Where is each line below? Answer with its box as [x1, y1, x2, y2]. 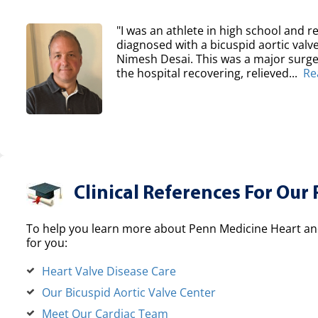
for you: [26, 234, 67, 251]
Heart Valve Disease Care [41, 263, 176, 279]
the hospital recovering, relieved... [116, 65, 298, 81]
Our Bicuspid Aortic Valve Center [41, 284, 216, 300]
